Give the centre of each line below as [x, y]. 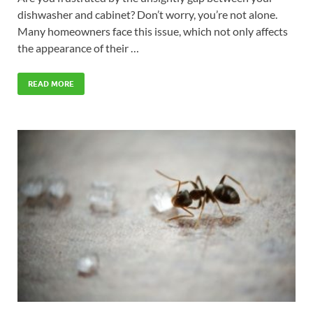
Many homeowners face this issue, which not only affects [153, 31]
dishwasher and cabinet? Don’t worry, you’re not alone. [147, 14]
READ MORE [51, 83]
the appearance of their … [78, 48]
